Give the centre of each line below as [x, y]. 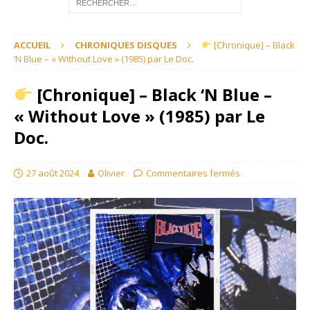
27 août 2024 [53, 173]
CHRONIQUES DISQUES [126, 45]
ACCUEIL [32, 45]
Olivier [111, 173]
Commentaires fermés [193, 173]
